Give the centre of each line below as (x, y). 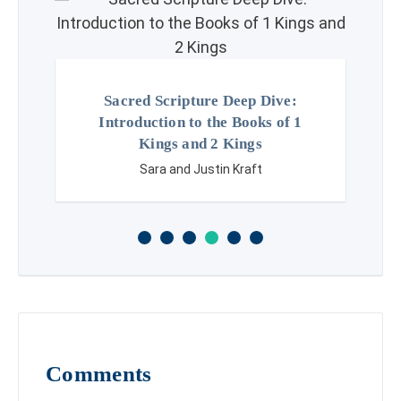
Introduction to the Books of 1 (200, 123)
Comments (99, 374)
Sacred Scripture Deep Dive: (200, 101)
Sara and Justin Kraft (200, 170)
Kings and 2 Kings (200, 144)
